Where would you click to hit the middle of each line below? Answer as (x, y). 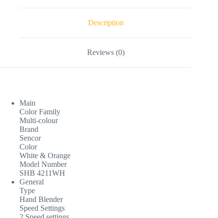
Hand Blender (41, 199)
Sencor (30, 138)
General (32, 182)
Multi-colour (39, 120)
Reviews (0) (106, 52)
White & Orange (45, 155)
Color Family (40, 111)
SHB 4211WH (42, 173)
